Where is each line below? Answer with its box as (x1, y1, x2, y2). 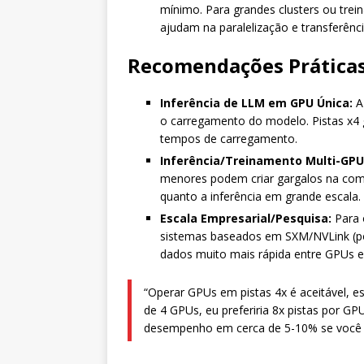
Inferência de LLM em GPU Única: (160, 95, 353, 110)
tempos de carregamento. (160, 131, 297, 146)
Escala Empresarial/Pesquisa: (160, 210, 331, 226)
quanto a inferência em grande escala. (160, 188, 361, 204)
